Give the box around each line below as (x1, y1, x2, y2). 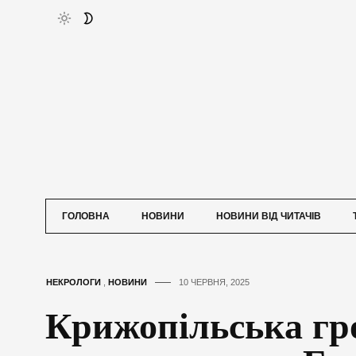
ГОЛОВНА (62, 211, 110, 222)
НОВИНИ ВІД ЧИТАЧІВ (216, 211, 321, 222)
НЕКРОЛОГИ (46, 277, 101, 288)
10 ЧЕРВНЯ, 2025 (179, 277, 250, 288)
